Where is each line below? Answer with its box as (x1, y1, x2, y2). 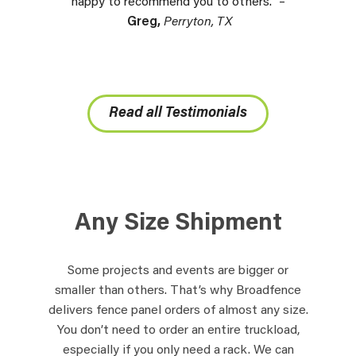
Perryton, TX (164, 15, 232, 29)
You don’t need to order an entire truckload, (56, 323, 300, 337)
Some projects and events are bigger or (68, 264, 288, 277)
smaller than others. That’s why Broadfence (55, 284, 301, 297)
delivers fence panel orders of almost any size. (48, 304, 308, 317)
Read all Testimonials (109, 106, 247, 121)
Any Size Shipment (74, 211, 282, 236)
